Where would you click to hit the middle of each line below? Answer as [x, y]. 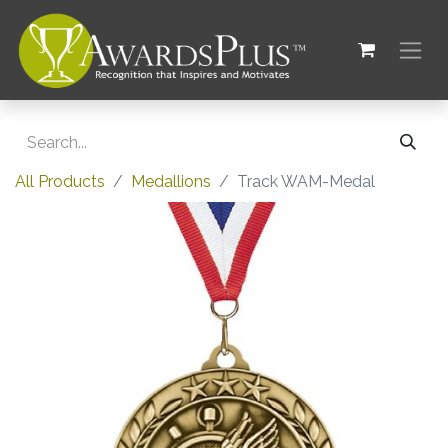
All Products [60, 181]
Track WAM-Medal [306, 181]
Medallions [171, 181]
